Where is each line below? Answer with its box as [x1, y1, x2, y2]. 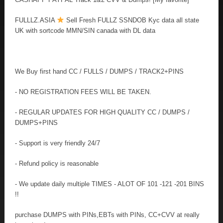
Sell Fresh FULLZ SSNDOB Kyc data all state [64, 16, 199, 24]
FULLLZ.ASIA [15, 16, 57, 24]
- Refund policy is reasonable [15, 159, 99, 167]
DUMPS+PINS [15, 118, 58, 126]
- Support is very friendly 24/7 [15, 139, 100, 147]
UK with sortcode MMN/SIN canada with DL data [15, 26, 155, 34]
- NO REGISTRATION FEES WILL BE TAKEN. [15, 88, 151, 96]
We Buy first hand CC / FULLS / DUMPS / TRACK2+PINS [15, 67, 184, 75]
